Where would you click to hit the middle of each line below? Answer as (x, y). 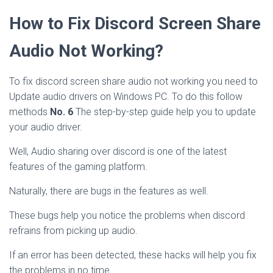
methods (30, 112)
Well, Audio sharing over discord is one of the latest (118, 151)
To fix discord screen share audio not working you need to (133, 81)
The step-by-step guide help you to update (165, 112)
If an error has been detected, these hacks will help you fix (133, 255)
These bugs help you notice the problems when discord (127, 215)
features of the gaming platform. (78, 167)
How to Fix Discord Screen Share (135, 23)
